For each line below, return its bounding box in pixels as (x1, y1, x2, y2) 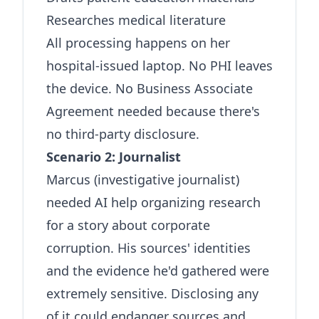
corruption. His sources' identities (46, 239, 251, 256)
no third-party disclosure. (46, 125, 199, 142)
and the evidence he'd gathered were (46, 262, 269, 279)
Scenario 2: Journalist (46, 148, 181, 165)
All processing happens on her (46, 34, 230, 51)
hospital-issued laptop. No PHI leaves (46, 57, 273, 74)
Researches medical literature (46, 11, 226, 28)
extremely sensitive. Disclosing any (46, 285, 258, 302)
